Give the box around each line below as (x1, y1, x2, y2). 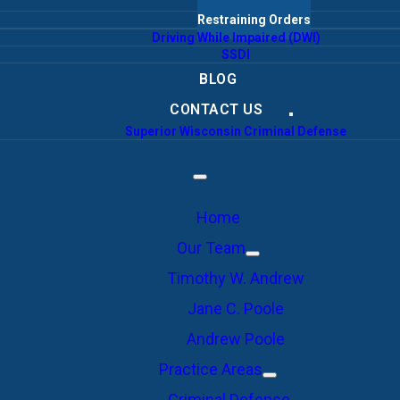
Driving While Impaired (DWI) (151, 30, 321, 45)
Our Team (176, 238, 246, 257)
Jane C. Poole (187, 299, 284, 318)
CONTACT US (170, 101, 262, 118)
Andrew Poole (187, 329, 285, 348)
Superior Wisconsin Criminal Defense (125, 124, 346, 138)
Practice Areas (159, 360, 262, 379)
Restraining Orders (197, 12, 311, 27)
